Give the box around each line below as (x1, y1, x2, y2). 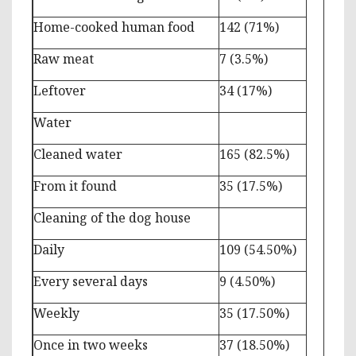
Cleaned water (33, 145, 122, 163)
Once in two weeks (33, 335, 148, 354)
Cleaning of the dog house (33, 208, 191, 226)
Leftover (33, 81, 86, 99)
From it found (33, 176, 117, 195)
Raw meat (33, 49, 94, 68)
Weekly (33, 304, 79, 322)
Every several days (33, 272, 148, 290)
